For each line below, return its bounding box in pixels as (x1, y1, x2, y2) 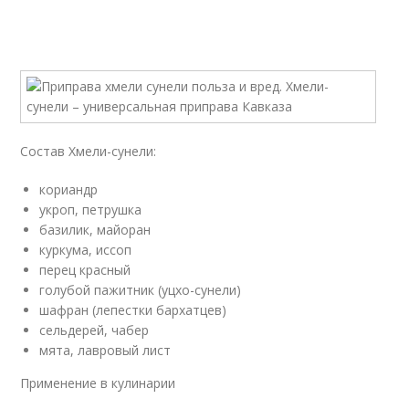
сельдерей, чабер (39, 321, 150, 339)
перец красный (39, 261, 131, 278)
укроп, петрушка (39, 201, 142, 218)
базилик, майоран (39, 221, 152, 238)
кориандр (39, 181, 99, 198)
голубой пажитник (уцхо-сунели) (39, 281, 242, 299)
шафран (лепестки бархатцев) (39, 301, 227, 319)
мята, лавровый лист (39, 341, 172, 359)
